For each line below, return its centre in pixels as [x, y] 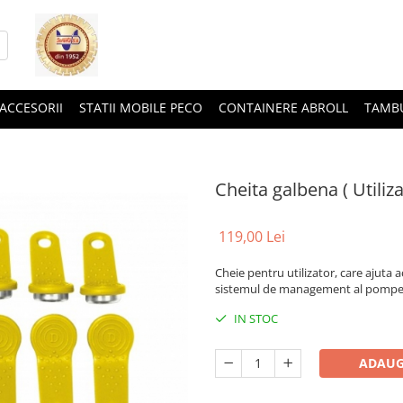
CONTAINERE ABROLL [283, 107]
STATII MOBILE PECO [141, 107]
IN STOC [255, 318]
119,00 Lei [252, 237]
